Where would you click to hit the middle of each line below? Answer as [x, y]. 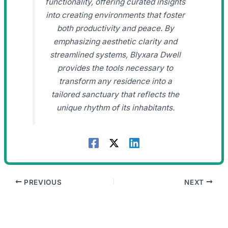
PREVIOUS [42, 182]
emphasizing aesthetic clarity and [115, 41]
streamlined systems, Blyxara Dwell [115, 54]
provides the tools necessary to [115, 68]
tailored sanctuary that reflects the [115, 94]
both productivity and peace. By [115, 28]
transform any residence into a [115, 81]
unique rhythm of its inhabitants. [115, 107]
